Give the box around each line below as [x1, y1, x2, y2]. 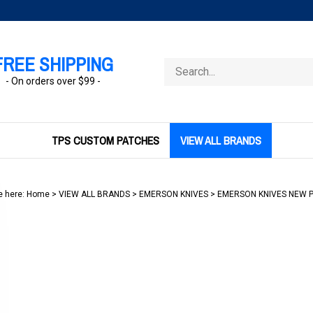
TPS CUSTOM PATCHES [52, 133, 159, 148]
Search [163, 58, 195, 70]
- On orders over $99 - [5, 75, 101, 87]
